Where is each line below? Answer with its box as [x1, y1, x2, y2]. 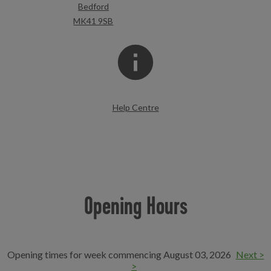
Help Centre [112, 102, 159, 113]
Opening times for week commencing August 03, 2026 [7, 249, 233, 260]
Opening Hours [83, 192, 188, 219]
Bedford [77, 1, 109, 11]
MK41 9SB [73, 16, 114, 26]
